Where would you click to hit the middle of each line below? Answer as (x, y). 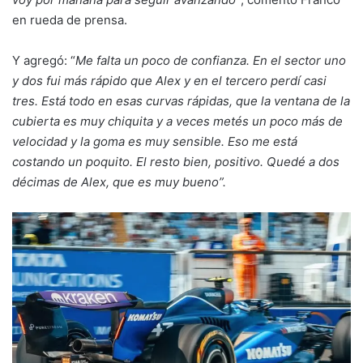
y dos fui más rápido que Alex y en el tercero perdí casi (169, 81)
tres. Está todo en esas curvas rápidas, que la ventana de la (181, 101)
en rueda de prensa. (70, 20)
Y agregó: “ (44, 61)
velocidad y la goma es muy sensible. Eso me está (155, 142)
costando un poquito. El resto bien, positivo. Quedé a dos (176, 162)
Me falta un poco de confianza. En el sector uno (211, 61)
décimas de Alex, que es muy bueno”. (119, 182)
